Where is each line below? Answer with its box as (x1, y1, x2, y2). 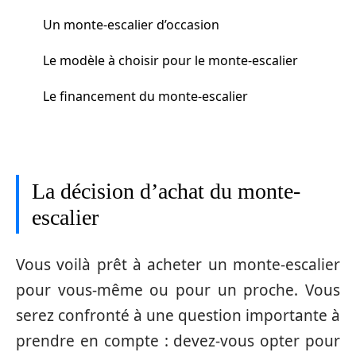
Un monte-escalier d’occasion (43, 15, 219, 33)
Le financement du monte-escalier (43, 87, 248, 105)
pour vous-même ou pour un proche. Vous (16, 279, 340, 300)
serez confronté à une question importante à (16, 304, 340, 326)
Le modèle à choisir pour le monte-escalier (43, 51, 298, 69)
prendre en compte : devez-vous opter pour (16, 330, 340, 351)
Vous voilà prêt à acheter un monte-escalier (16, 253, 340, 275)
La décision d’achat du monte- (32, 179, 300, 203)
